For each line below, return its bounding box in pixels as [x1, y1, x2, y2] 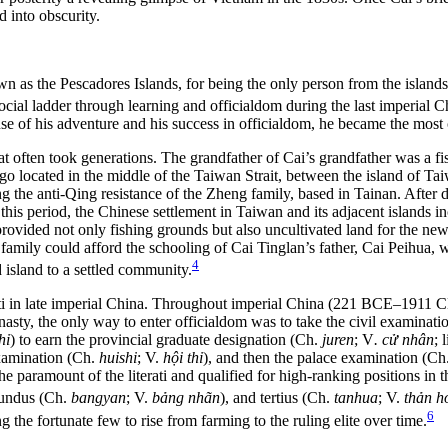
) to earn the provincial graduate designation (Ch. [10, 331, 322, 349]
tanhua [334, 389, 378, 407]
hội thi [163, 349, 203, 367]
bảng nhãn [152, 389, 220, 407]
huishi [99, 349, 137, 367]
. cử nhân [374, 331, 434, 349]
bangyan [71, 389, 126, 407]
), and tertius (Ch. [220, 389, 334, 407]
